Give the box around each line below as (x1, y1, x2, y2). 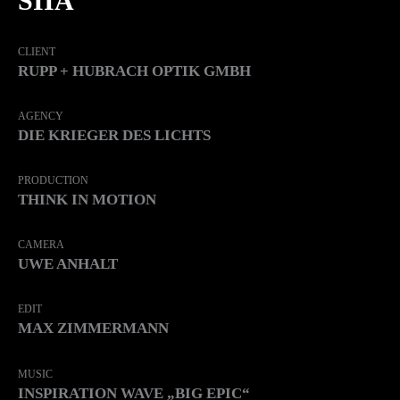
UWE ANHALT (18, 255, 118, 273)
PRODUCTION (18, 173, 88, 187)
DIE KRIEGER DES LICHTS (18, 126, 211, 144)
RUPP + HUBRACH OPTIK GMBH (18, 62, 251, 79)
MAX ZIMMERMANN (18, 320, 169, 337)
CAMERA (18, 238, 64, 252)
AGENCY (18, 109, 63, 122)
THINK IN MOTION (18, 190, 156, 208)
